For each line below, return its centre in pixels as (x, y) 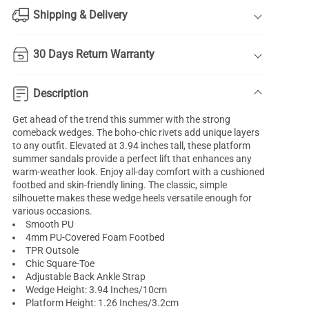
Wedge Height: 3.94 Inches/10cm (97, 290)
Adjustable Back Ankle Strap (86, 277)
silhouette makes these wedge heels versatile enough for (132, 198)
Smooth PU (50, 225)
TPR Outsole (52, 251)
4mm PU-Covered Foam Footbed (96, 238)
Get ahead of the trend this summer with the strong (122, 120)
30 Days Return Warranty (94, 54)
